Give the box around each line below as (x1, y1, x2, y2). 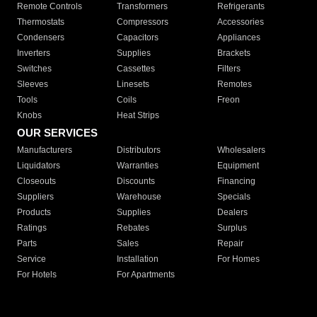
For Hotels (17, 270, 57, 280)
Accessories (217, 17, 264, 28)
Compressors (117, 17, 169, 28)
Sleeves (17, 79, 48, 90)
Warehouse (117, 192, 162, 202)
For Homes (217, 254, 260, 265)
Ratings (17, 223, 47, 234)
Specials (217, 192, 250, 202)
